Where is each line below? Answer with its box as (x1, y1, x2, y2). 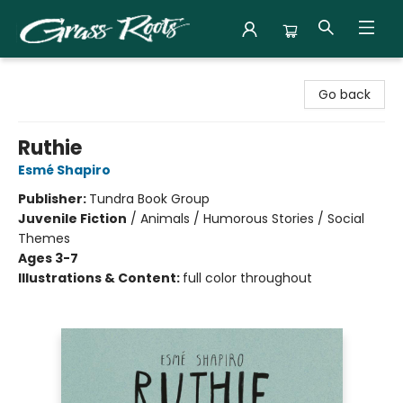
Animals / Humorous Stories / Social (140, 210, 364, 228)
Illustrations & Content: (18, 269, 183, 287)
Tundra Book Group (89, 190, 210, 208)
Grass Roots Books (13, 66, 127, 84)
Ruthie (18, 134, 82, 162)
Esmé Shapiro (18, 161, 111, 179)
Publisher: (18, 190, 89, 208)
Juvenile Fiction (18, 210, 127, 228)
